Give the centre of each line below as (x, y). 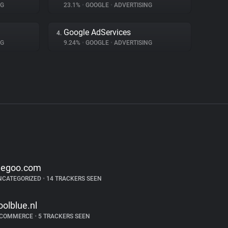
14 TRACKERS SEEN (73, 179)
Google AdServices (97, 32)
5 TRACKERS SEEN (63, 216)
